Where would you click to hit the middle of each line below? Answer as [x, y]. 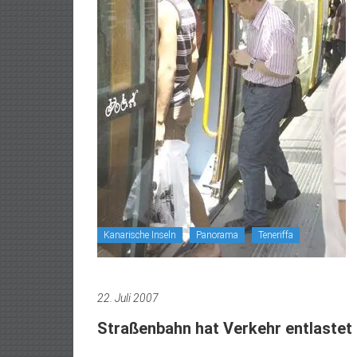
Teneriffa [276, 235]
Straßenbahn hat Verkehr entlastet [225, 328]
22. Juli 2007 [128, 298]
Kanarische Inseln [140, 235]
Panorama [217, 235]
